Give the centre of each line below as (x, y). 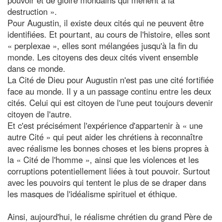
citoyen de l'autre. (40, 114)
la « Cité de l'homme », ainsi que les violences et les (103, 159)
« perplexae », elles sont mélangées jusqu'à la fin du (103, 45)
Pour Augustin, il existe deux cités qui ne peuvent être (106, 23)
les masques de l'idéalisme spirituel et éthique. (92, 194)
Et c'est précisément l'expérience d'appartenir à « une (105, 125)
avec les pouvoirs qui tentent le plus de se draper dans (107, 182)
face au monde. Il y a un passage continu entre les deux (109, 91)
